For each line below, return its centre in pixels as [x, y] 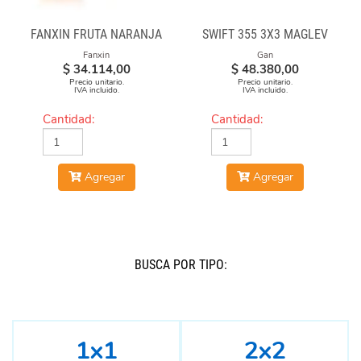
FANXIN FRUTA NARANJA [96, 34]
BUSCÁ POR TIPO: [180, 265]
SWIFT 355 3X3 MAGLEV [265, 34]
